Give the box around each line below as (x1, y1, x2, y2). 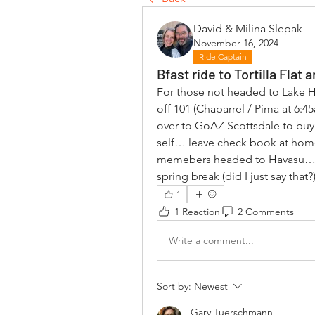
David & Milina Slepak (193, 22, 302, 35)
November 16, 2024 (193, 37, 278, 49)
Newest (194, 280, 228, 292)
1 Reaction (174, 205, 220, 218)
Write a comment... (169, 233, 254, 247)
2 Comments (238, 205, 294, 218)
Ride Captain (199, 51, 247, 62)
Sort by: (157, 280, 191, 292)
